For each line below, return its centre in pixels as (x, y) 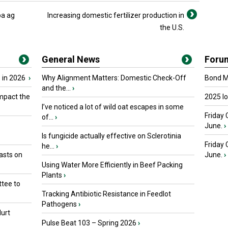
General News (71, 59)
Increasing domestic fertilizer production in (116, 15)
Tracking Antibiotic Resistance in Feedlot (106, 194)
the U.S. (172, 27)
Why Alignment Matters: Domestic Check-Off (114, 78)
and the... (56, 88)
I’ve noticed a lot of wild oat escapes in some (113, 107)
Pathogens (59, 204)
